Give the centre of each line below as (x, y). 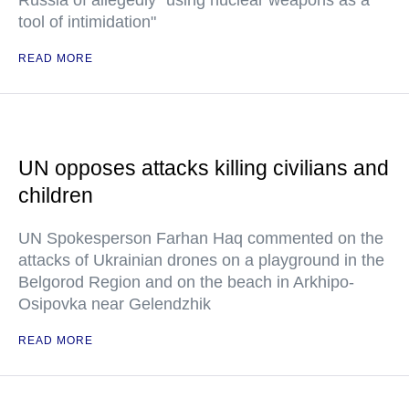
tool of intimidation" (87, 22)
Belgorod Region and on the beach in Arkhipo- (186, 283)
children (56, 196)
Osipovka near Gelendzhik (115, 304)
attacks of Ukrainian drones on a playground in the (201, 261)
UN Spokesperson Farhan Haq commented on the (201, 239)
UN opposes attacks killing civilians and (204, 168)
